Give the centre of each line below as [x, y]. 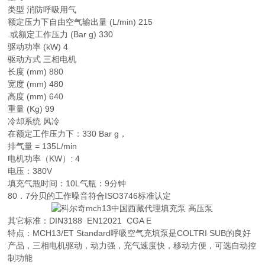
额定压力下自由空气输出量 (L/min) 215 [80, 22]
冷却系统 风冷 [34, 121]
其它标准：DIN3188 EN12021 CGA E [80, 221]
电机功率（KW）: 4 [44, 159]
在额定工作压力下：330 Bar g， [68, 134]
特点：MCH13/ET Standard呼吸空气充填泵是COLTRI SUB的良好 [130, 233]
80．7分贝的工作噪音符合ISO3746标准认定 [90, 196]
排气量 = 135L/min [43, 146]
